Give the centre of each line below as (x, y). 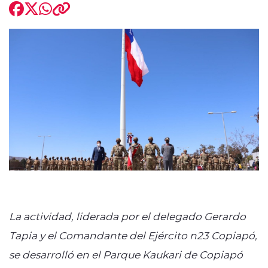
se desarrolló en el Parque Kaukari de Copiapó (126, 254)
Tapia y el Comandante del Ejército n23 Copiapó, (133, 235)
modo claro (100, 85)
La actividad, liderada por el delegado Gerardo (127, 216)
